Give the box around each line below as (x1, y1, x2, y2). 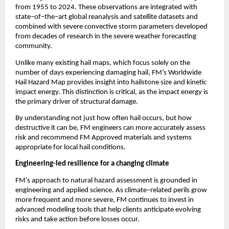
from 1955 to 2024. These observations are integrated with (15, 4, 197, 12)
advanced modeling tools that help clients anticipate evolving (15, 205, 201, 214)
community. (15, 42, 52, 51)
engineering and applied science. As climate (15, 186, 147, 194)
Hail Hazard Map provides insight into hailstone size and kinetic (15, 78, 207, 86)
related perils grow (150, 186, 207, 194)
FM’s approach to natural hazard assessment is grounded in (15, 176, 197, 185)
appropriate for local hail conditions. (15, 144, 126, 152)
